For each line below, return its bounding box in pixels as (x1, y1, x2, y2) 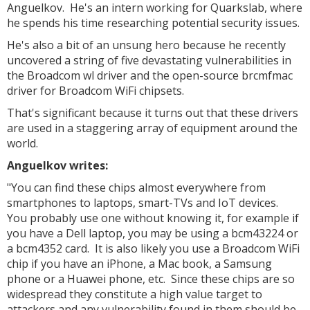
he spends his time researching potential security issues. (7, 15, 300, 30)
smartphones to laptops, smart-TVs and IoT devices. (7, 195, 281, 210)
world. (7, 136, 38, 151)
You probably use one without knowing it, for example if (7, 210, 299, 226)
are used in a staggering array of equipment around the (7, 120, 298, 136)
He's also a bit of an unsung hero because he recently (7, 37, 286, 53)
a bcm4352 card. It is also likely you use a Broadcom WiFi (7, 241, 300, 256)
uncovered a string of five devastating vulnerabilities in (7, 53, 291, 68)
